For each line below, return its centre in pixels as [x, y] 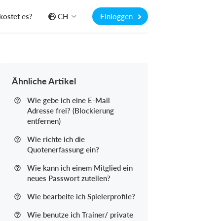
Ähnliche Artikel [44, 81]
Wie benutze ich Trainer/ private [80, 215]
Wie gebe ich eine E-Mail [69, 100]
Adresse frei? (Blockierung [71, 110]
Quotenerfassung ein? [63, 149]
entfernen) [44, 121]
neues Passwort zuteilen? [69, 178]
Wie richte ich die [56, 139]
